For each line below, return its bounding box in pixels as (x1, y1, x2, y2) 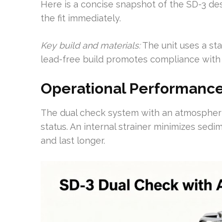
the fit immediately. (41, 13, 121, 23)
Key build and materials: (41, 40, 140, 51)
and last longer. (41, 135, 105, 146)
